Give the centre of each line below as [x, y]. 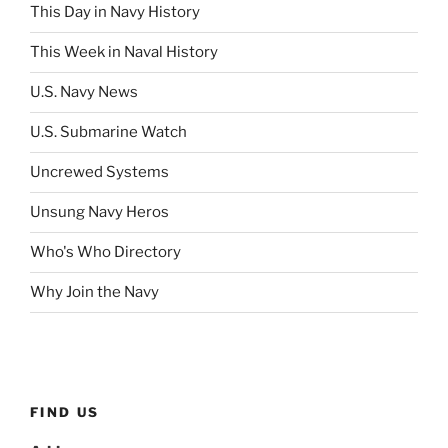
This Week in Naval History [124, 52]
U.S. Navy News [84, 92]
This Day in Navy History [115, 12]
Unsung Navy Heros [99, 212]
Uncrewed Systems [99, 172]
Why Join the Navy [94, 292]
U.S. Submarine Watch [108, 132]
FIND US [65, 411]
